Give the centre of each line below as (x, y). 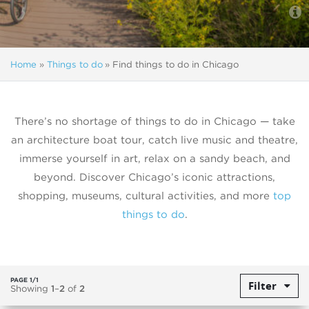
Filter (263, 286)
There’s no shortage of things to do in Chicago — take (154, 122)
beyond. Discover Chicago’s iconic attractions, (154, 178)
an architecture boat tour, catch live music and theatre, (154, 140)
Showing (31, 288)
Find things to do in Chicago (176, 64)
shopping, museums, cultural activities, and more (146, 196)
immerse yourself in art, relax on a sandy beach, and (154, 159)
